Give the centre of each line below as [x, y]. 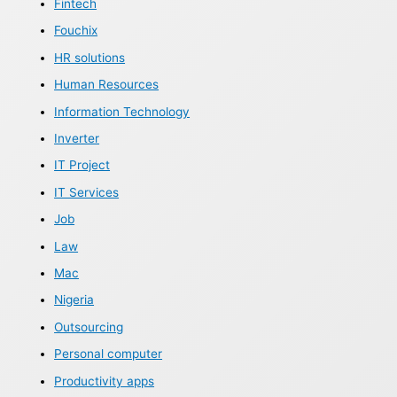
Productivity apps [105, 381]
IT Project [82, 165]
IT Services [87, 192]
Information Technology [122, 111]
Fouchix [76, 31]
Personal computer [109, 354]
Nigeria [74, 300]
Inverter [77, 139]
